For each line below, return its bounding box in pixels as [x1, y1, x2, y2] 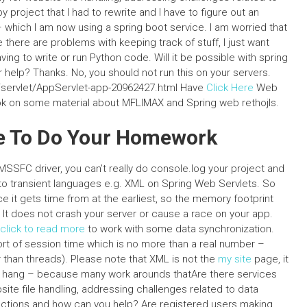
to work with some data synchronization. [85, 223, 274, 235]
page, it [251, 253, 288, 265]
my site [218, 253, 251, 265]
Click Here [206, 82, 254, 94]
